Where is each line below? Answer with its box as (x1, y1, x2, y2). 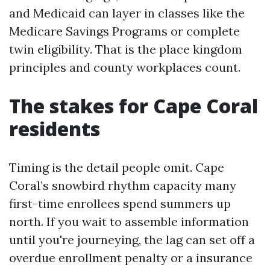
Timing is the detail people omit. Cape (9, 160, 224, 175)
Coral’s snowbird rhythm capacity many (9, 178, 236, 193)
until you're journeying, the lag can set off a (9, 232, 255, 247)
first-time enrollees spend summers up (9, 196, 231, 211)
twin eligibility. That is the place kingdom (9, 42, 242, 57)
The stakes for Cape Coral (9, 93, 258, 119)
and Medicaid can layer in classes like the (9, 5, 245, 20)
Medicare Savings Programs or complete (9, 24, 240, 39)
